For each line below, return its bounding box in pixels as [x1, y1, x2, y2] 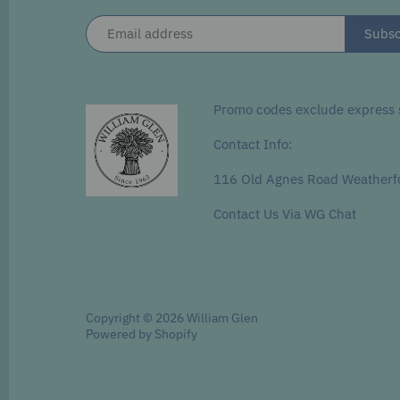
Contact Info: [213, 136, 293, 154]
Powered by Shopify [86, 325, 198, 342]
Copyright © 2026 [86, 309, 187, 326]
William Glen [187, 309, 259, 326]
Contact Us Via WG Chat [213, 205, 357, 223]
